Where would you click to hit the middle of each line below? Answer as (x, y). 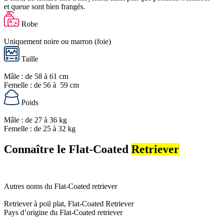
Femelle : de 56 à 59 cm (41, 85)
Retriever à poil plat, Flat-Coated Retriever (71, 203)
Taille (30, 59)
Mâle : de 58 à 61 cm (36, 76)
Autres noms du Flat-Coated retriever (61, 186)
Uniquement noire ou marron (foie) (57, 41)
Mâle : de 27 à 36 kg (35, 120)
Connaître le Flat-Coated (68, 149)
